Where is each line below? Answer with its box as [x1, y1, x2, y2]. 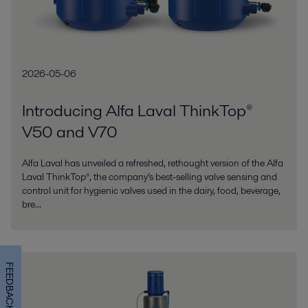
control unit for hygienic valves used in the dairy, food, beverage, [22, 184, 280, 197]
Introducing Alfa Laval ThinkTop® [22, 99, 252, 122]
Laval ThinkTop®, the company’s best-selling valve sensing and [22, 170, 277, 184]
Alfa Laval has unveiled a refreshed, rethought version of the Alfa [22, 156, 283, 170]
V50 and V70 [22, 120, 118, 143]
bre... [22, 197, 41, 211]
